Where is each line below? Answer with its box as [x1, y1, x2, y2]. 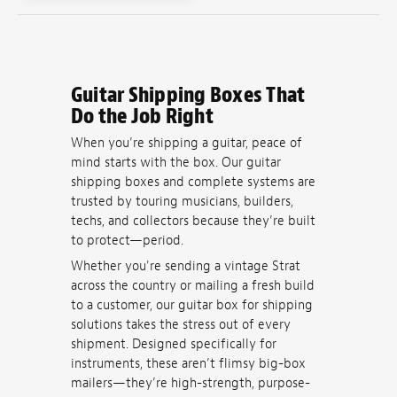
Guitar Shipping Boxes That [71, 81, 306, 108]
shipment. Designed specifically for [71, 336, 276, 354]
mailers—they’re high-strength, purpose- [71, 375, 310, 393]
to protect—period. [71, 231, 183, 249]
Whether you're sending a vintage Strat [71, 258, 300, 276]
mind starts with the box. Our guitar [71, 153, 281, 171]
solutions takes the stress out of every [71, 316, 291, 334]
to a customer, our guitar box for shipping [71, 297, 313, 315]
